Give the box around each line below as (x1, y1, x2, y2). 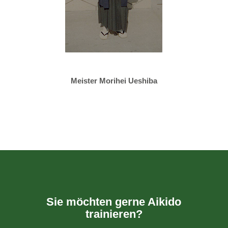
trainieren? (85, 208, 142, 220)
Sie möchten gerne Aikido (46, 195, 182, 208)
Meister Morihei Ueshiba (70, 76, 157, 85)
